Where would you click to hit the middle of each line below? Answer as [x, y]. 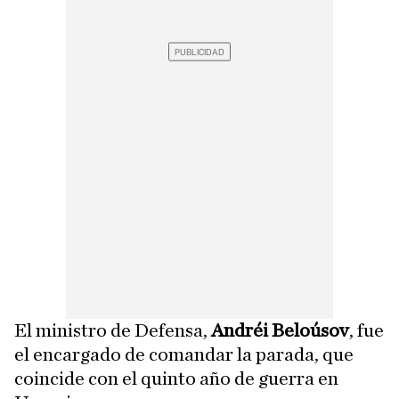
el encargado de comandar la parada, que [184, 355]
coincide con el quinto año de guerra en [176, 379]
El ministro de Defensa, [113, 331]
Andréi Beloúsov [280, 331]
